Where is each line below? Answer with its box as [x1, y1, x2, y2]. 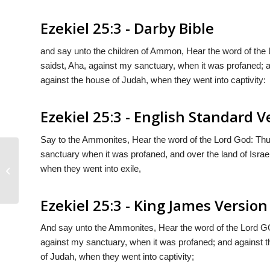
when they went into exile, [40, 163, 141, 174]
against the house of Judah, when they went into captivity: [40, 74, 266, 85]
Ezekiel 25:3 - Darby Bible [40, 18, 214, 38]
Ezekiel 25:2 [21, 165, 64, 175]
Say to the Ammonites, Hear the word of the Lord [40, 134, 234, 145]
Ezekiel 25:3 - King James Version [40, 195, 268, 215]
